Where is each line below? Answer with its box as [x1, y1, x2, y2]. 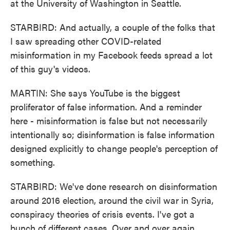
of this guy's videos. [10, 62, 90, 75]
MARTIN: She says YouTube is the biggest [10, 86, 180, 99]
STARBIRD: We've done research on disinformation [10, 180, 217, 193]
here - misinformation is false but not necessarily [10, 114, 207, 127]
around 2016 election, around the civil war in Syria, [10, 194, 214, 206]
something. [10, 156, 55, 168]
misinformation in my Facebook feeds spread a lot [10, 48, 213, 61]
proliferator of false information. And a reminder [10, 100, 202, 113]
